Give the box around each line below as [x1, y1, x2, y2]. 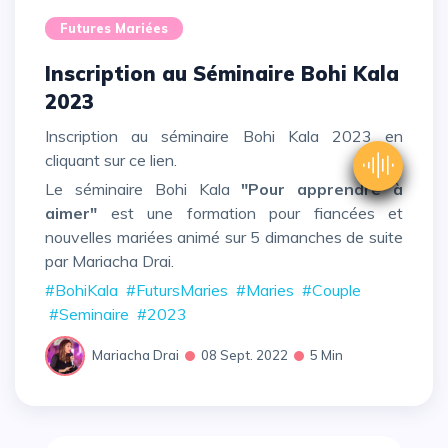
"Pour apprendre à [241, 179, 404, 200]
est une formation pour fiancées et [97, 203, 403, 224]
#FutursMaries [126, 279, 228, 300]
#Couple [302, 279, 361, 300]
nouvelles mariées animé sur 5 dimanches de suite [45, 227, 403, 248]
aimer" [45, 203, 97, 224]
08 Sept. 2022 [201, 347, 288, 364]
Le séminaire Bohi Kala [54, 179, 242, 200]
